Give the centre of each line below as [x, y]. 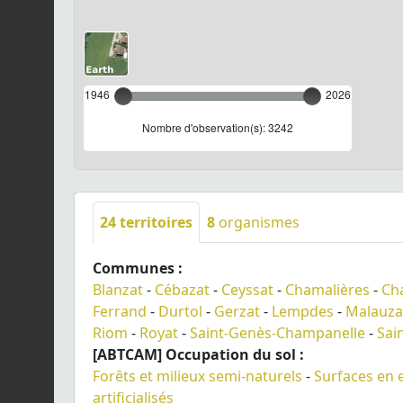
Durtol [180, 311]
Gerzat [237, 311]
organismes [257, 222]
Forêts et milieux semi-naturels [197, 376]
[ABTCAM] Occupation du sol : [198, 354]
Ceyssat [247, 289]
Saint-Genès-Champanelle [278, 332]
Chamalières [327, 289]
